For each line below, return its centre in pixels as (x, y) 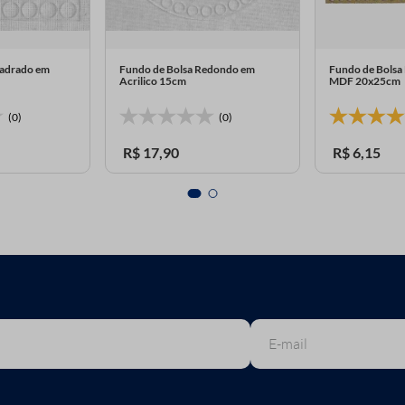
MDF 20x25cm (365, 81)
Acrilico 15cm (152, 81)
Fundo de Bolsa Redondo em (187, 70)
